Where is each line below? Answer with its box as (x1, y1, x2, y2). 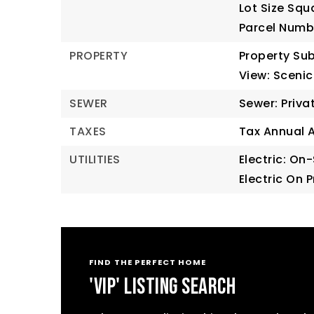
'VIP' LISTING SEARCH (89, 273, 235, 301)
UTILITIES (69, 151, 121, 168)
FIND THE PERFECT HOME (89, 257, 207, 268)
